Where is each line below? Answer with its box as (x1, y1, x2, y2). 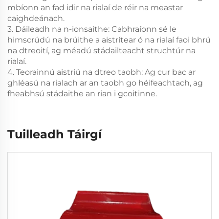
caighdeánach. (7, 14, 65, 23)
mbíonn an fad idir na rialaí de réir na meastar (7, 3, 183, 13)
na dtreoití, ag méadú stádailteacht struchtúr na (7, 46, 196, 56)
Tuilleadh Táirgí (7, 127, 102, 142)
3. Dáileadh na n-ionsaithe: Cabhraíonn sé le (7, 24, 176, 34)
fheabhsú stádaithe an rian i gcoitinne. (7, 89, 157, 99)
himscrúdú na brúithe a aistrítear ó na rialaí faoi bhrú (7, 35, 211, 45)
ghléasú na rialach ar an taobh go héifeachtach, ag (7, 78, 203, 88)
